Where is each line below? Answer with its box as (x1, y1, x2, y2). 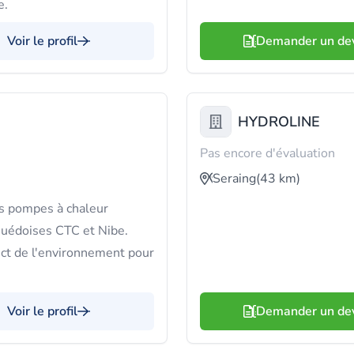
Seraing (213, 170, 256, 187)
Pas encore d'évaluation (200, 145, 335, 162)
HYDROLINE (238, 112, 320, 131)
